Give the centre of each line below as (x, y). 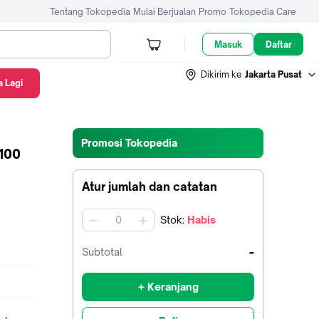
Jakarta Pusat (273, 74)
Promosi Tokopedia (129, 143)
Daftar (279, 44)
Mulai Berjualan (164, 11)
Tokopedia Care (263, 11)
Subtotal (102, 252)
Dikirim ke (221, 74)
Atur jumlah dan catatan (150, 187)
